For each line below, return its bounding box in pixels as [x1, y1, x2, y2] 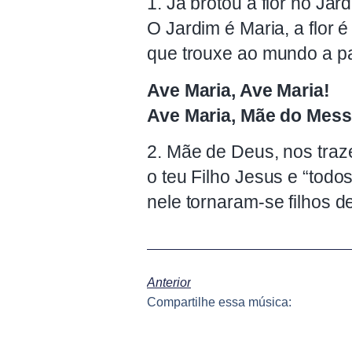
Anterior [147, 275, 191, 289]
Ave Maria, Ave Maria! [147, 79, 330, 101]
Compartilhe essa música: [147, 295, 291, 309]
